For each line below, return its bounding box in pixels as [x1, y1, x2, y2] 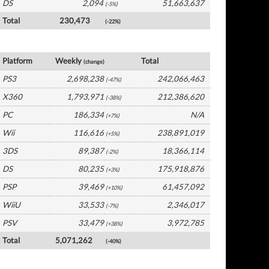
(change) [83, 58, 105, 65]
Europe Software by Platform [2, 38, 122, 49]
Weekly [55, 56, 84, 65]
